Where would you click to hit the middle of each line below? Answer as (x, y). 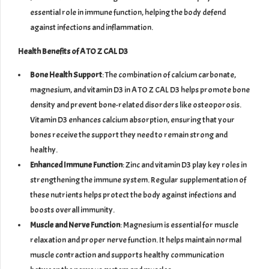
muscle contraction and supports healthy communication (127, 255)
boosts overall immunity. (72, 210)
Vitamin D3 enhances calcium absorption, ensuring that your (132, 119)
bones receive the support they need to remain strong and (129, 134)
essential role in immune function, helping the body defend (128, 12)
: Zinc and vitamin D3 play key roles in (185, 165)
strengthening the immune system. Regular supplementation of (138, 180)
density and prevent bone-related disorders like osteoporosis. (136, 104)
